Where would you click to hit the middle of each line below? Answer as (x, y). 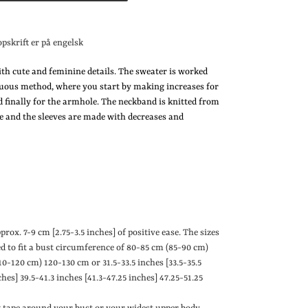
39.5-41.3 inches (51, 278)
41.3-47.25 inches (121, 278)
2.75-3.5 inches (84, 233)
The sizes (201, 233)
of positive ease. (149, 233)
